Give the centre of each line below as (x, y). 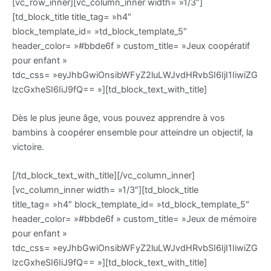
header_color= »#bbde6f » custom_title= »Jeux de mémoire (134, 219)
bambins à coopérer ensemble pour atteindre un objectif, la (132, 132)
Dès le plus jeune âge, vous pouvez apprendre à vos (119, 118)
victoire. (28, 147)
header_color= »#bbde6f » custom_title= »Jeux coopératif (131, 46)
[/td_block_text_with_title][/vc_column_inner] (103, 176)
